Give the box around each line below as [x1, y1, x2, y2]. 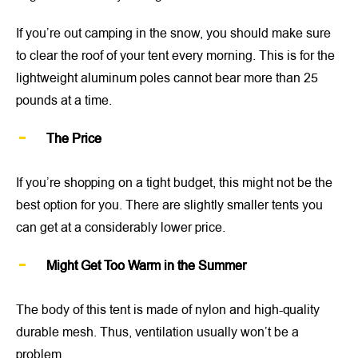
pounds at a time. [16, 91, 112, 109]
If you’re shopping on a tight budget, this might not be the [16, 173, 332, 192]
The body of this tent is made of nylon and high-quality [16, 300, 320, 319]
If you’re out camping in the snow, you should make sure [16, 24, 331, 42]
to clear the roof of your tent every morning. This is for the [16, 46, 335, 65]
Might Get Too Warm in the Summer [46, 257, 246, 275]
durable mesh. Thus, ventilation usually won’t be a [16, 323, 299, 341]
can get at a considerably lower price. [16, 218, 225, 237]
